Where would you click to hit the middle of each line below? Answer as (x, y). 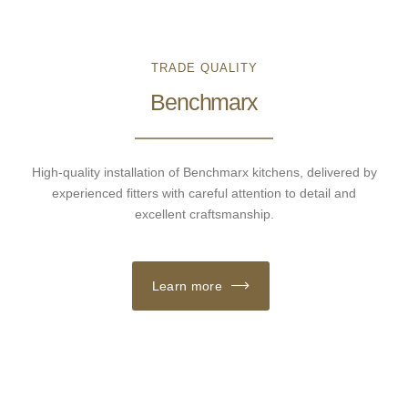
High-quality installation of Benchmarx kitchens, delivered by (204, 172)
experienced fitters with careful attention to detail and (204, 193)
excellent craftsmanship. (204, 214)
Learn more (187, 286)
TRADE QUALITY (204, 67)
